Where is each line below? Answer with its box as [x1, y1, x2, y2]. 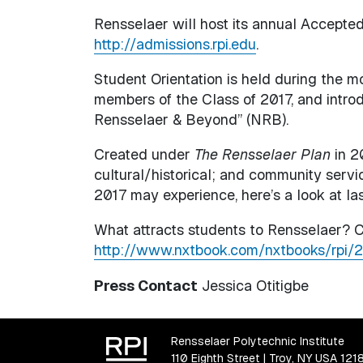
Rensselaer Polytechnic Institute [170, 333, 344, 348]
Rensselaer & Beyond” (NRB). [93, 109, 288, 129]
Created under [93, 144, 194, 164]
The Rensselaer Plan [194, 144, 331, 164]
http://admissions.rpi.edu [93, 34, 256, 53]
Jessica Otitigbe [197, 275, 309, 295]
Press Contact [93, 275, 198, 295]
